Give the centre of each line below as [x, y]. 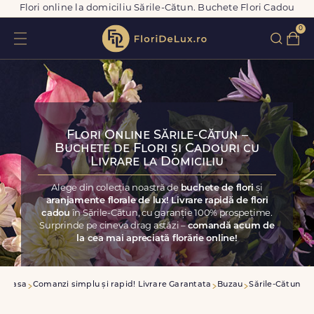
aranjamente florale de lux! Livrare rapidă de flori [157, 201]
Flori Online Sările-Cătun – [157, 136]
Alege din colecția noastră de [116, 188]
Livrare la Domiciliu [157, 162]
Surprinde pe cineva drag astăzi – [114, 226]
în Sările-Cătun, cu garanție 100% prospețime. [171, 213]
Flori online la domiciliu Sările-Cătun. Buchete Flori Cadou [157, 8]
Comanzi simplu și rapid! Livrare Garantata [122, 285]
